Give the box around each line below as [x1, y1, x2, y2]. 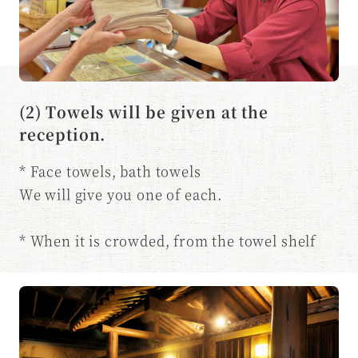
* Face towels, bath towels [18, 161, 201, 181]
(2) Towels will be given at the [18, 100, 268, 122]
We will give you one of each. [18, 185, 223, 205]
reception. [18, 122, 106, 145]
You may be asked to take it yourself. [18, 254, 276, 274]
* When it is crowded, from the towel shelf [18, 231, 316, 251]
